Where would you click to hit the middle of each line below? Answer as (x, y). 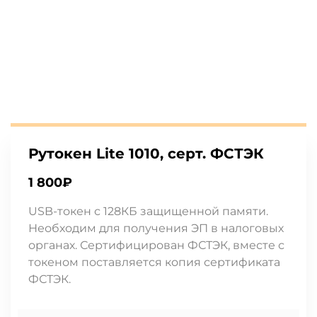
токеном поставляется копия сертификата (154, 262)
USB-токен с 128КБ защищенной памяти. (148, 211)
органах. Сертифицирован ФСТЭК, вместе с (156, 245)
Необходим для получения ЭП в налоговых (156, 228)
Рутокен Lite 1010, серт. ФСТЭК (146, 154)
